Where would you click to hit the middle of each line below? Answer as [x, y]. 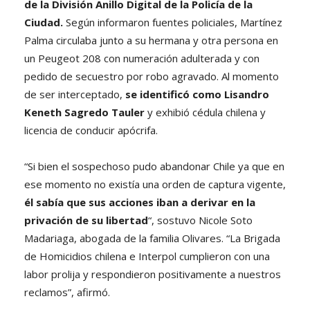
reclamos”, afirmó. [67, 292]
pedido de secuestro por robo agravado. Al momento [152, 76]
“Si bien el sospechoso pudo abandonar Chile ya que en [154, 166]
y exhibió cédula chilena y [207, 112]
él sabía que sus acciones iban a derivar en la [140, 202]
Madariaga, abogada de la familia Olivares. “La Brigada [152, 238]
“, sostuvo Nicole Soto [200, 220]
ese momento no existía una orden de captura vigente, [155, 184]
